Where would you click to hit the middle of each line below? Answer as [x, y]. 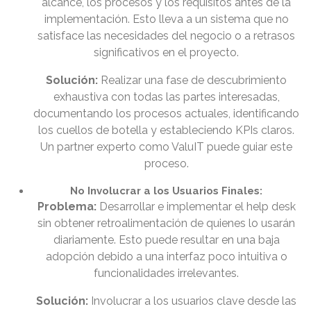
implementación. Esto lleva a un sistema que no [167, 19]
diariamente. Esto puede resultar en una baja [167, 240]
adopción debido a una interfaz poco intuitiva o [167, 257]
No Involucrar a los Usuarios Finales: [167, 191]
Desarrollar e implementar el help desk [196, 207]
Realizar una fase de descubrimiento [193, 81]
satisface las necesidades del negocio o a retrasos [167, 36]
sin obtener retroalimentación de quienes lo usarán [167, 224]
